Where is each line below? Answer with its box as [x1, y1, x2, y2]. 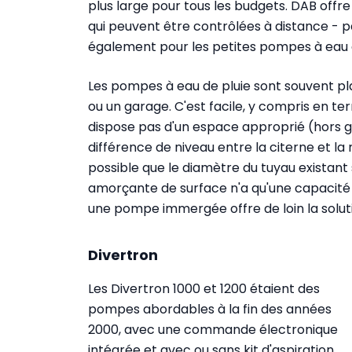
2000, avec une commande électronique [88, 320, 338, 339]
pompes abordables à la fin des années [88, 299, 332, 318]
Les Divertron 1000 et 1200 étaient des [88, 279, 320, 298]
